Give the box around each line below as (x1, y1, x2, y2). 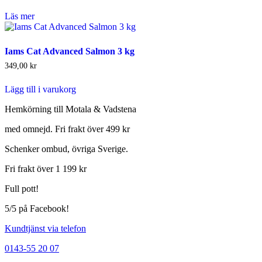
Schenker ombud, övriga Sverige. (5, 143, 128, 154)
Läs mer (5, 11, 35, 21)
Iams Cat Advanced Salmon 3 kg (5, 46, 135, 56)
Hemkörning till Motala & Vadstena (5, 104, 136, 114)
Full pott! (5, 183, 39, 194)
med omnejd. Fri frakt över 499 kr (5, 123, 130, 134)
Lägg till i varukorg (5, 84, 76, 94)
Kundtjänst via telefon (5, 223, 86, 233)
